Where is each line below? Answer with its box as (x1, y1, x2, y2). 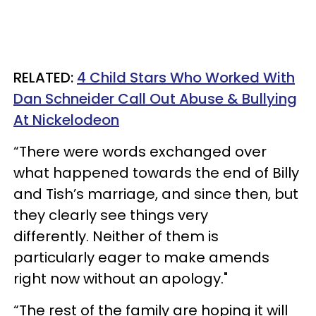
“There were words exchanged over (13, 141, 267, 162)
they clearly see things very (13, 205, 208, 225)
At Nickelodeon (13, 109, 119, 130)
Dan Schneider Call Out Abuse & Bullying (13, 88, 297, 109)
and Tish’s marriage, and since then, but (13, 183, 298, 204)
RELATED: (13, 67, 73, 87)
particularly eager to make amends (13, 247, 269, 267)
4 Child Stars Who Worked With (77, 67, 295, 87)
